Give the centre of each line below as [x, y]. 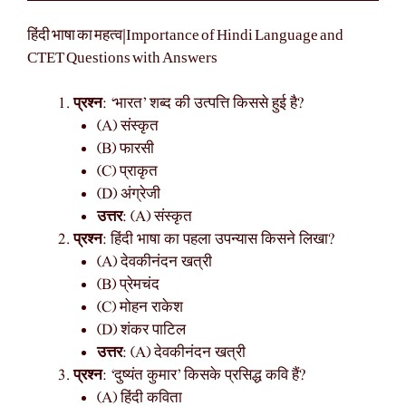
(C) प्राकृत [127, 171]
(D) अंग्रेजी [128, 194]
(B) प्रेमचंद [128, 285]
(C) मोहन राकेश [140, 307]
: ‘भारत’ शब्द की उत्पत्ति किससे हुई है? [203, 103]
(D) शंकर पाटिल [141, 330]
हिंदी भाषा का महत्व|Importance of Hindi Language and [185, 35]
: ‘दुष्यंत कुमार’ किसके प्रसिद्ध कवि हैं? [204, 375]
